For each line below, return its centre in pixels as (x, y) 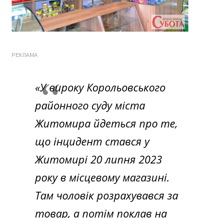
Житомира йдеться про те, (106, 123)
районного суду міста (90, 105)
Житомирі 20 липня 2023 (99, 159)
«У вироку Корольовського (100, 87)
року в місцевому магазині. (102, 177)
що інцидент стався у (92, 141)
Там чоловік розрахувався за (107, 195)
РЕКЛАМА (25, 55)
